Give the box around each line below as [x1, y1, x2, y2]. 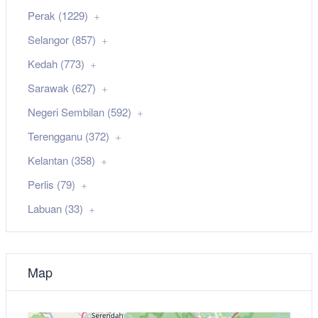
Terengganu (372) [28, 128, 109, 144]
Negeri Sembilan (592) [28, 104, 131, 120]
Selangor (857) [28, 32, 96, 48]
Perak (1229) [28, 8, 88, 23]
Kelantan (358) [28, 153, 95, 168]
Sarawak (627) [28, 80, 96, 96]
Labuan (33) [28, 201, 83, 216]
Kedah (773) [28, 56, 84, 72]
